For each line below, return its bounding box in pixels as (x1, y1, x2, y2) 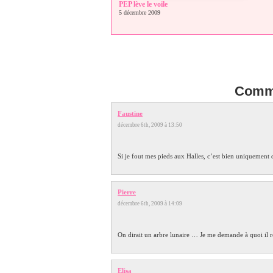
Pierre (118, 188, 136, 196)
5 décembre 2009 (119, 9, 160, 16)
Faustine (118, 109, 143, 117)
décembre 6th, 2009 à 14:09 (118, 200, 187, 207)
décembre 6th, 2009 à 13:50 (118, 121, 187, 128)
